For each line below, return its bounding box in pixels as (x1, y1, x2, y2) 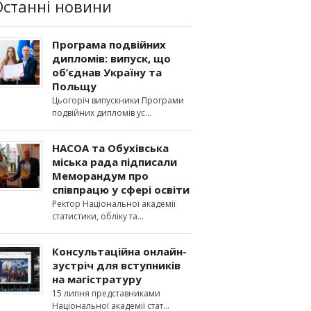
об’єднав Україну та (52, 65, 162, 79)
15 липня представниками (52, 287, 160, 299)
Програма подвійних (52, 37, 166, 51)
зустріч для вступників (52, 258, 180, 272)
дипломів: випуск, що (52, 51, 171, 65)
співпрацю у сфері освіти (52, 183, 190, 196)
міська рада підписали (52, 155, 177, 169)
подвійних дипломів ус (52, 107, 145, 119)
